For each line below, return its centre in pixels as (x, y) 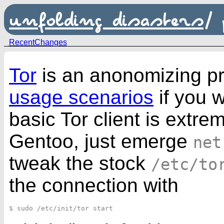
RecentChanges (38, 42)
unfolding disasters (106, 19)
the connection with (94, 185)
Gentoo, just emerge (101, 141)
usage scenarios (81, 97)
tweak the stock (80, 163)
